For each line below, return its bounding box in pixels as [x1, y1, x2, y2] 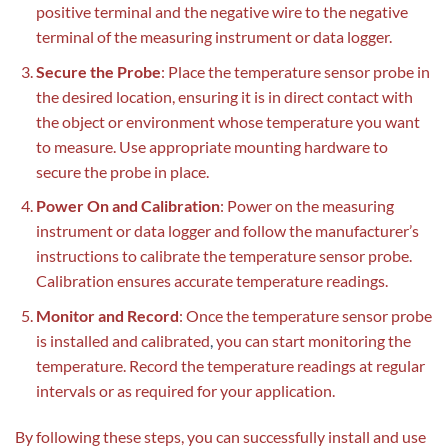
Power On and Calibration [35, 196, 220, 216]
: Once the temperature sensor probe [178, 305, 432, 325]
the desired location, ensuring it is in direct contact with [35, 86, 413, 106]
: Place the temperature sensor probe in [160, 61, 430, 81]
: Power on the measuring [219, 196, 394, 216]
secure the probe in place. [35, 161, 209, 181]
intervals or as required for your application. [35, 380, 335, 400]
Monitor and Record [35, 305, 179, 325]
